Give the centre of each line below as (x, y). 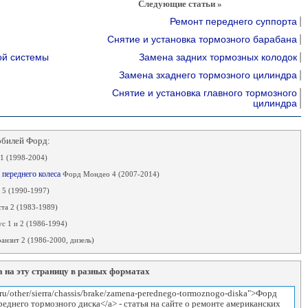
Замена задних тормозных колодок (218, 57)
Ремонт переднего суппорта (233, 21)
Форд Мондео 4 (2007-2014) (111, 174)
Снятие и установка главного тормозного (204, 93)
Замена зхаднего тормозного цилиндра (208, 75)
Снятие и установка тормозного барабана (202, 39)
